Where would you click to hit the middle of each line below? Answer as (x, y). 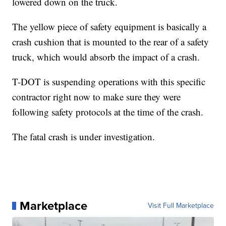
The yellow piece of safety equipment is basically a (109, 26)
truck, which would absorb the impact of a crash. (106, 56)
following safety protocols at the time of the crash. (108, 111)
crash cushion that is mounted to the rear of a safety (111, 41)
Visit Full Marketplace (181, 205)
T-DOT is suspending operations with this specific (109, 81)
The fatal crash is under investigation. (84, 136)
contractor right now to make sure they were (97, 96)
